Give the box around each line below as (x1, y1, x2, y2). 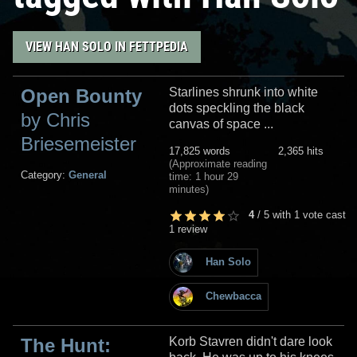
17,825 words (169, 144, 230, 157)
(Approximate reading (169, 157, 267, 170)
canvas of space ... (169, 116, 273, 131)
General (69, 168, 107, 181)
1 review (169, 222, 207, 235)
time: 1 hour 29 (169, 170, 238, 182)
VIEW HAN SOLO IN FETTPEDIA (25, 38, 188, 54)
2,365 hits (278, 144, 324, 157)
